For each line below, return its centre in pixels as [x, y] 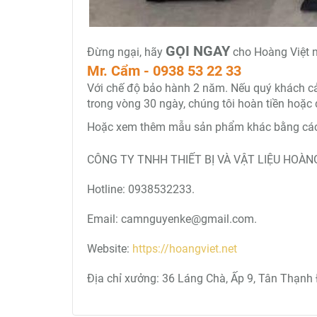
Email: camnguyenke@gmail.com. [172, 219]
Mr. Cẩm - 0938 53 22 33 [164, 71]
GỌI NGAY [198, 51]
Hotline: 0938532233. [141, 189]
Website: [110, 249]
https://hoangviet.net [185, 249]
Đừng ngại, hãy [126, 52]
